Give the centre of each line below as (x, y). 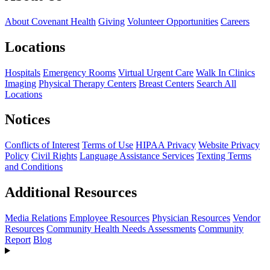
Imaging (20, 83)
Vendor (246, 218)
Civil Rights (54, 156)
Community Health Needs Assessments (121, 229)
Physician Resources (191, 218)
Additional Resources (71, 193)
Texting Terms (224, 156)
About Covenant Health (50, 21)
